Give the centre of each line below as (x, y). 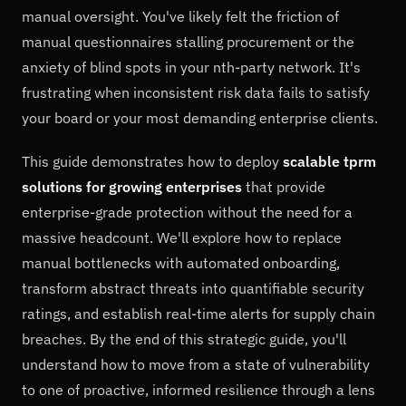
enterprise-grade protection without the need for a (187, 212)
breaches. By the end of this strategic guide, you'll (184, 338)
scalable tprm (329, 161)
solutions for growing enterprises (132, 186)
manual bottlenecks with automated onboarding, (181, 262)
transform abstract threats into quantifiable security (193, 288)
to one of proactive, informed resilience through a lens (198, 389)
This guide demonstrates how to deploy (152, 161)
